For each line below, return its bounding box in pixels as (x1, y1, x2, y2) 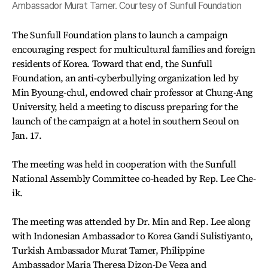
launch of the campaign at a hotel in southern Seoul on (12, 114, 239, 128)
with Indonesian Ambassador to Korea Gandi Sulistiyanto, (12, 229, 253, 243)
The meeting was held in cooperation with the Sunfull (12, 157, 236, 171)
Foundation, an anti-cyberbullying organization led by (12, 71, 239, 85)
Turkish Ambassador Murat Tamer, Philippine (12, 243, 205, 257)
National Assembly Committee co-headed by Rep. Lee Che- (12, 172, 256, 185)
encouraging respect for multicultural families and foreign (12, 42, 255, 56)
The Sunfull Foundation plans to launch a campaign (12, 28, 228, 42)
